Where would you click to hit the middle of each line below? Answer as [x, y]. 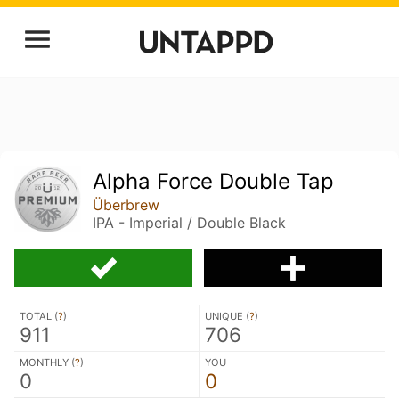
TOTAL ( [39, 316]
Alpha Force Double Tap [214, 181]
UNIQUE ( [227, 316]
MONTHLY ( [47, 362]
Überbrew [126, 205]
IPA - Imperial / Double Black [190, 223]
